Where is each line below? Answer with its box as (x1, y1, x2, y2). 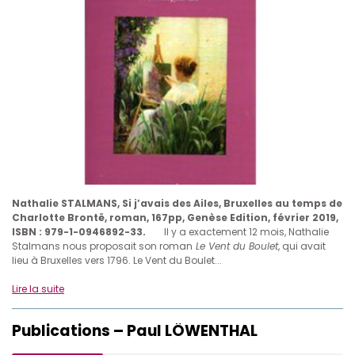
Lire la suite (12, 281, 64, 296)
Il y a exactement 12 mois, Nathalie (164, 224, 329, 239)
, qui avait (278, 239, 326, 253)
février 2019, (273, 210, 338, 224)
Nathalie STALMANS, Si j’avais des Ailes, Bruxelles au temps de (12, 196, 342, 210)
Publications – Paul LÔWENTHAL (12, 319, 258, 342)
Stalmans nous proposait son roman (12, 239, 193, 253)
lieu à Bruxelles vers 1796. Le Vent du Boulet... (12, 253, 222, 267)
